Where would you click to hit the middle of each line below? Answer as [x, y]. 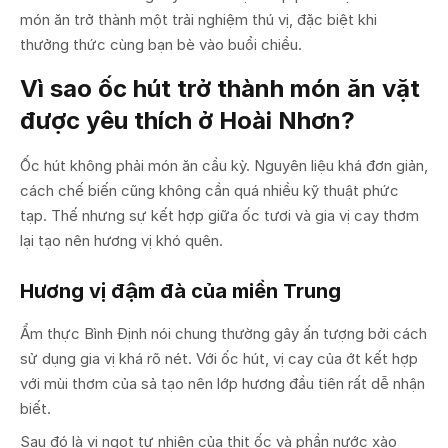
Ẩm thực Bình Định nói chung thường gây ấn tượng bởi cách [223, 333]
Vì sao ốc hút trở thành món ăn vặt [220, 88]
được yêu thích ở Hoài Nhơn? [187, 120]
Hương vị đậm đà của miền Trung [180, 290]
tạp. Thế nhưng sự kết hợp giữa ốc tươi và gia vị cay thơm [219, 215]
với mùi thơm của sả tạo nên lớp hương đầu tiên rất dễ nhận [222, 383]
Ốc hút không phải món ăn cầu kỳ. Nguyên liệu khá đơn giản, [224, 165]
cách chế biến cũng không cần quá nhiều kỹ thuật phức [209, 190]
